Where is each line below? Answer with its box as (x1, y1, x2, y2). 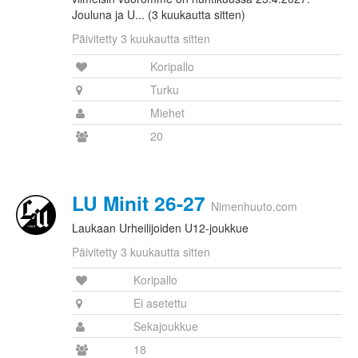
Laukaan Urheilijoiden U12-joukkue (72, 220, 249, 237)
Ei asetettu (133, 295, 187, 312)
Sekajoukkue (133, 318, 198, 335)
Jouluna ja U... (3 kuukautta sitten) (72, 6, 245, 23)
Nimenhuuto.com (211, 198, 297, 215)
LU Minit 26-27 (72, 189, 205, 218)
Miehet (150, 105, 185, 121)
